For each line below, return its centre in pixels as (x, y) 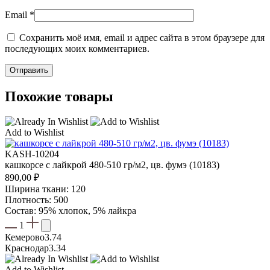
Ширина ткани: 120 (45, 189)
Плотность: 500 (36, 200)
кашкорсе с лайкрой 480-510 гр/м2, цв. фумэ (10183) (112, 165)
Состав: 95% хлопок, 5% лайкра (71, 211)
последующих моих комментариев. (77, 48)
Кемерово (25, 237)
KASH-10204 (32, 154)
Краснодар (27, 248)
